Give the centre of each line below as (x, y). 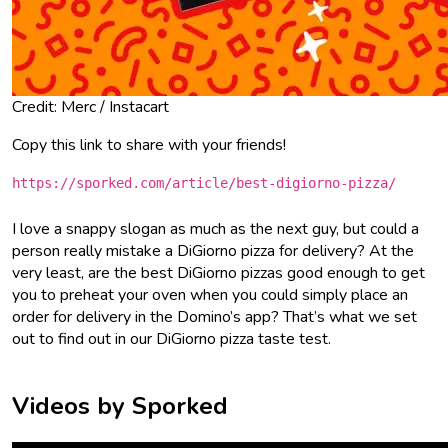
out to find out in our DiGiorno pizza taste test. (173, 338)
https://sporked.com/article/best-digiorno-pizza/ (204, 182)
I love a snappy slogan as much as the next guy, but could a (215, 228)
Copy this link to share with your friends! (149, 144)
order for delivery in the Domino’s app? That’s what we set (214, 316)
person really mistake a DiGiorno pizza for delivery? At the (213, 250)
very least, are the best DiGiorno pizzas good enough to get (218, 272)
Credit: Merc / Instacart (90, 106)
